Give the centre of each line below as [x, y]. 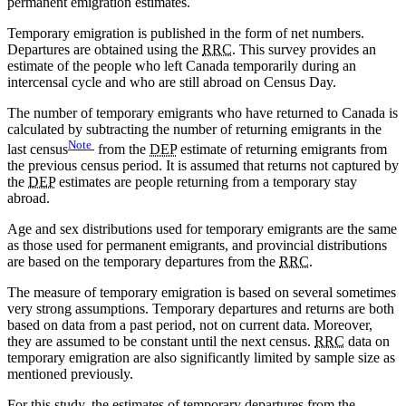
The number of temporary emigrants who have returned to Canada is [203, 113]
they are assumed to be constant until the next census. [161, 342]
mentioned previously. [70, 374]
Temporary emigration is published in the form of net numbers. [186, 34]
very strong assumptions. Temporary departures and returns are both [201, 309]
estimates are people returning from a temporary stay [206, 182]
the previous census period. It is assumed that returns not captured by [203, 166]
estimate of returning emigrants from [282, 150]
